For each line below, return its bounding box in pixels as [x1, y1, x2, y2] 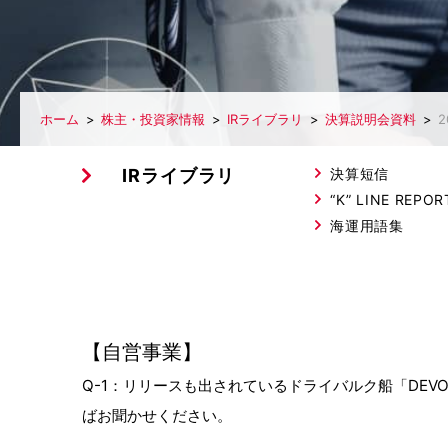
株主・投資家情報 [101, 111, 205, 127]
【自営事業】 [82, 339, 202, 364]
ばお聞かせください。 [82, 406, 232, 425]
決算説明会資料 [325, 111, 416, 127]
